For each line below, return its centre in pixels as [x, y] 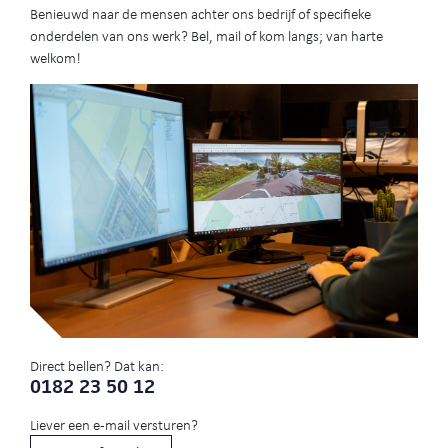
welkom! [55, 57]
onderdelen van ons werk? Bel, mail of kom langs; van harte [206, 35]
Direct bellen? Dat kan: [97, 365]
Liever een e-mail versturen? [114, 424]
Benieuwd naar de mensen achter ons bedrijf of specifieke [200, 13]
